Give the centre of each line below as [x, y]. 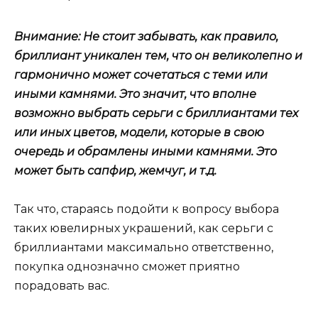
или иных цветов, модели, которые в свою [139, 132]
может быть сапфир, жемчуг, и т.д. [115, 170]
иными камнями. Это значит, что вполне [135, 94]
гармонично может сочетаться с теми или [141, 75]
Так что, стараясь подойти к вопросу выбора [147, 209]
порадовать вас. [62, 285]
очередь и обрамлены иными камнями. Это [146, 151]
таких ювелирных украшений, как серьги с [144, 228]
